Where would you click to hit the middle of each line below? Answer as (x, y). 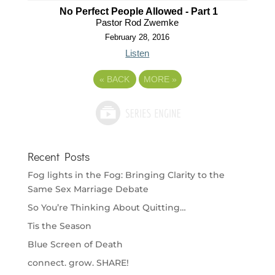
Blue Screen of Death (75, 244)
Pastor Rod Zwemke (137, 22)
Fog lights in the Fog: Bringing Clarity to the (126, 175)
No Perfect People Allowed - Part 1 (139, 11)
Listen (137, 53)
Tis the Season (59, 226)
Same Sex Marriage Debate (88, 189)
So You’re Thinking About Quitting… (107, 207)
